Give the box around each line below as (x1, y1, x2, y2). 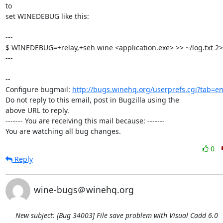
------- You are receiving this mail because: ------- (5, 116, 165, 125)
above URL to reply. (5, 106, 69, 115)
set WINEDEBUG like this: (5, 11, 89, 21)
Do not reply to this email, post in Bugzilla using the (5, 95, 179, 105)
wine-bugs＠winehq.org (33, 184, 134, 196)
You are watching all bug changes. (5, 126, 121, 136)
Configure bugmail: (5, 85, 72, 94)
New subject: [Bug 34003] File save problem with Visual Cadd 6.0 (15, 211, 218, 220)
